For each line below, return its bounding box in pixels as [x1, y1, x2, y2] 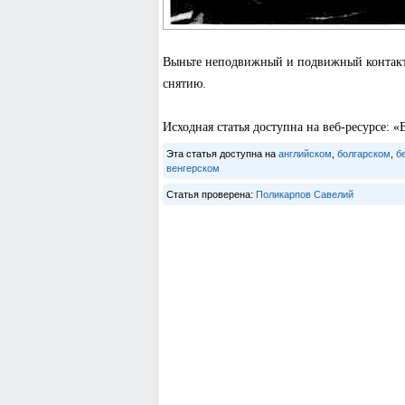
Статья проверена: [165, 189, 256, 200]
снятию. [162, 77, 206, 90]
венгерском [165, 163, 220, 174]
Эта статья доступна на [165, 148, 278, 159]
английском [278, 148, 332, 159]
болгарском [336, 148, 391, 159]
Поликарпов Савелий [255, 189, 353, 200]
